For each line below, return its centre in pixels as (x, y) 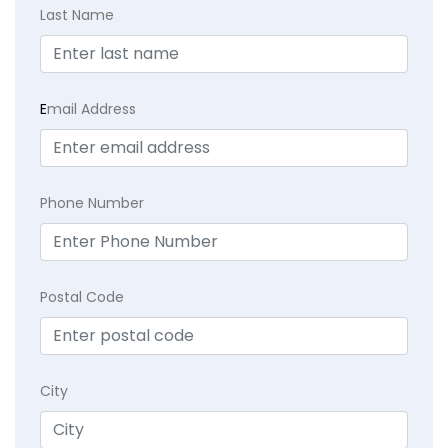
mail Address (91, 109)
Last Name (77, 15)
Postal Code (82, 297)
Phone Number (92, 203)
